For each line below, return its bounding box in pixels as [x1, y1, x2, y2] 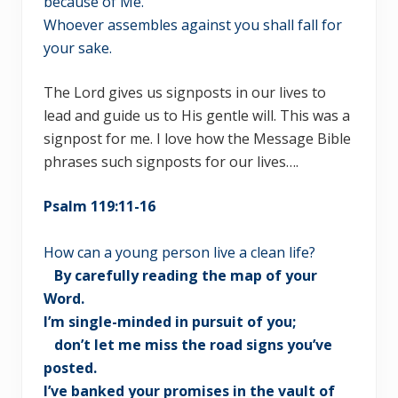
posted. [44, 358, 97, 378]
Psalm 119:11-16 [44, 196, 155, 217]
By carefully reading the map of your [51, 266, 317, 286]
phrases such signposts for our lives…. [44, 152, 298, 172]
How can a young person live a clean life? [44, 243, 315, 263]
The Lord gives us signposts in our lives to [44, 83, 326, 103]
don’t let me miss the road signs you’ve [44, 335, 332, 355]
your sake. [44, 38, 112, 59]
